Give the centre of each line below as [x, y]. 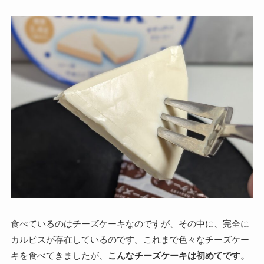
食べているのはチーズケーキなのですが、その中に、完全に [130, 224]
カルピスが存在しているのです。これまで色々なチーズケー [130, 240]
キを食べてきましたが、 [59, 255]
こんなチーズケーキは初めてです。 [178, 255]
